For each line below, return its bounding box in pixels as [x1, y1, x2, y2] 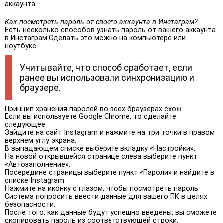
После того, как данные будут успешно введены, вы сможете [5, 208, 217, 217]
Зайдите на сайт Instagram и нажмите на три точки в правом [5, 128, 215, 137]
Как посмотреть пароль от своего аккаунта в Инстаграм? [5, 17, 198, 26]
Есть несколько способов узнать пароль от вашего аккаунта [5, 25, 216, 34]
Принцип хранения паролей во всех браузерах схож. [5, 104, 183, 113]
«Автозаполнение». [5, 160, 70, 169]
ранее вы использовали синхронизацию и [20, 72, 194, 83]
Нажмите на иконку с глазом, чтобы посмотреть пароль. [5, 184, 200, 193]
